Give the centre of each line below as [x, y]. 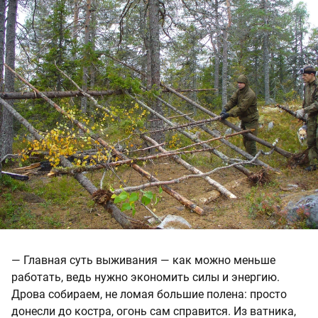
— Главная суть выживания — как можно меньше [143, 261]
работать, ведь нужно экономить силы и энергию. [146, 278]
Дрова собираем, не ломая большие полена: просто [149, 295]
